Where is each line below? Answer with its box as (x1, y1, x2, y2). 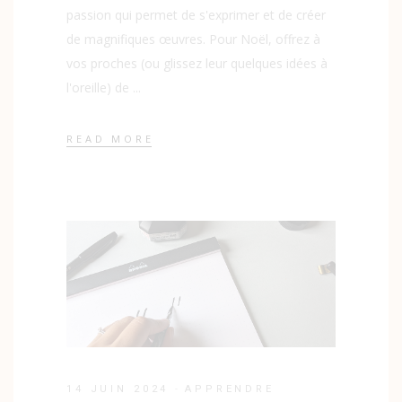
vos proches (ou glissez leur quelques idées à (66, 55, 328, 73)
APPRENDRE (185, 383, 275, 396)
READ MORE (66, 131, 154, 145)
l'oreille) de (66, 79, 133, 97)
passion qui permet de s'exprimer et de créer (66, 6, 326, 24)
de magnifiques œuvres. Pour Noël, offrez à (66, 31, 320, 48)
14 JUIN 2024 (66, 383, 170, 396)
